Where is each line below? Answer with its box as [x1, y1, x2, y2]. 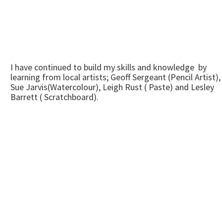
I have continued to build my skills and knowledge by [10, 61, 207, 73]
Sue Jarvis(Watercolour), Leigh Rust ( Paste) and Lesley [10, 81, 214, 93]
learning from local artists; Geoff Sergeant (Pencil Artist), [10, 71, 221, 83]
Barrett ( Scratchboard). [10, 91, 99, 103]
